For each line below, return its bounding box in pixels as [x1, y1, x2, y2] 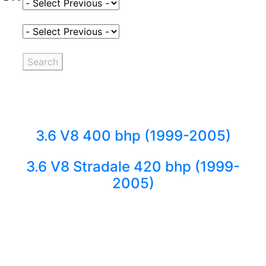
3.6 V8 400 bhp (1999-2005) [35, 127, 231, 144]
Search [27, 56, 59, 68]
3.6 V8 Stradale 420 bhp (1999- [26, 158, 240, 175]
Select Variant [22, 25, 85, 37]
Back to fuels [103, 215, 163, 227]
